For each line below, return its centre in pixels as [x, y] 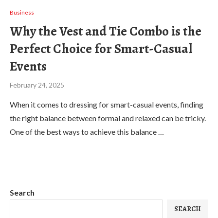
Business [22, 12]
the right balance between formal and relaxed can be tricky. [108, 118]
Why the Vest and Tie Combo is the [106, 31]
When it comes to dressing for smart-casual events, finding [107, 104]
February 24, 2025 [37, 85]
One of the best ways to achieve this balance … [87, 132]
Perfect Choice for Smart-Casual [101, 49]
